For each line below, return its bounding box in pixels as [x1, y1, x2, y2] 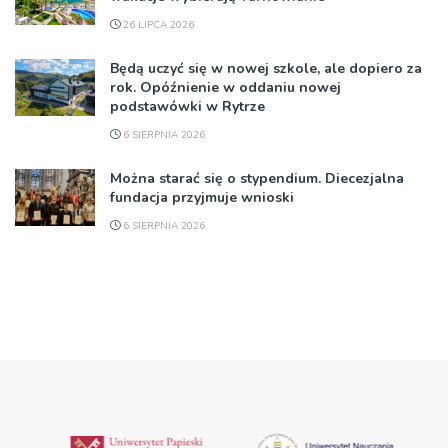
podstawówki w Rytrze [110, 96, 265, 116]
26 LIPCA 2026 [120, 17, 194, 32]
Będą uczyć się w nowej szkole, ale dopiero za [110, 58, 422, 78]
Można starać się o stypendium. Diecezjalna [110, 168, 404, 188]
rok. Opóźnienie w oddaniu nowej [110, 77, 341, 97]
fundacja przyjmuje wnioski [110, 187, 294, 207]
